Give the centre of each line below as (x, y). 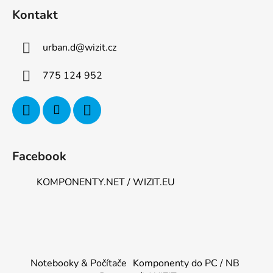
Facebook (39, 157)
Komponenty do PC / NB (186, 264)
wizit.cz (101, 48)
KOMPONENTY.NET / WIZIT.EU (106, 183)
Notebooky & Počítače (79, 264)
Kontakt (35, 15)
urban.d (59, 48)
